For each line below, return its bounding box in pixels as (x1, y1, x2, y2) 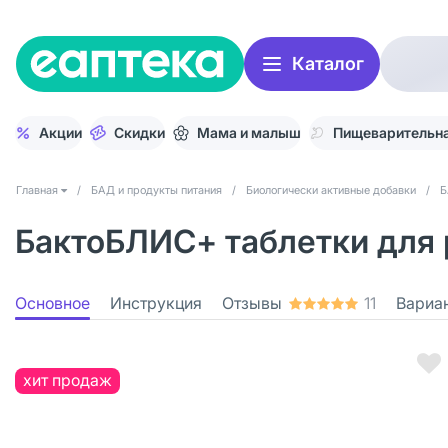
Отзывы (222, 293, 282, 313)
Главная (16, 183, 58, 197)
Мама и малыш (197, 124, 301, 141)
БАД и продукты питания (91, 183, 222, 197)
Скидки (114, 124, 165, 141)
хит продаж (23, 370, 112, 390)
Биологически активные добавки (246, 183, 416, 197)
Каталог (292, 53, 364, 74)
